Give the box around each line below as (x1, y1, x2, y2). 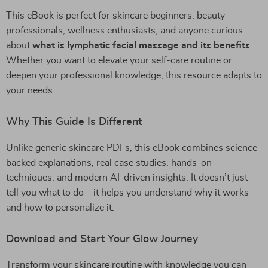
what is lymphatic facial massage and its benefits (32, 41, 250, 50)
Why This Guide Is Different (6, 117, 142, 127)
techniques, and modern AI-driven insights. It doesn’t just (6, 173, 248, 182)
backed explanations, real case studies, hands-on (6, 158, 212, 167)
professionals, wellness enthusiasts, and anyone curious (6, 26, 243, 35)
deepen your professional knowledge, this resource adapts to (6, 71, 262, 80)
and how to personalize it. (6, 203, 114, 212)
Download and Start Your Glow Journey (6, 234, 198, 245)
